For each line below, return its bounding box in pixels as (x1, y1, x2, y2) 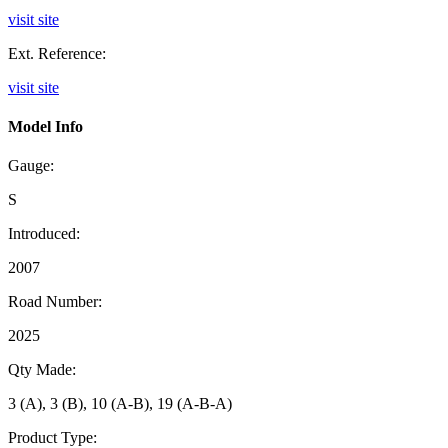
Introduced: (8, 225, 80, 243)
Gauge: (8, 157, 54, 175)
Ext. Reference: (8, 44, 106, 62)
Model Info (8, 118, 83, 136)
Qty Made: (8, 361, 76, 379)
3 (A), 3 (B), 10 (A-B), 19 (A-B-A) (8, 395, 232, 413)
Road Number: (8, 293, 102, 311)
